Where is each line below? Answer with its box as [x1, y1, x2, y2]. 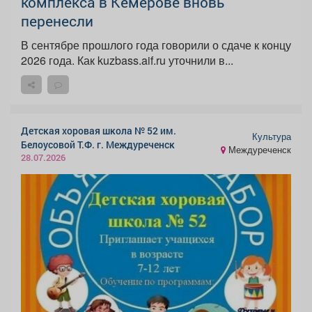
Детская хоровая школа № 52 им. [21, 123, 176, 137]
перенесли [21, 10, 93, 31]
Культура [252, 130, 291, 143]
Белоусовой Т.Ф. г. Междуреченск [21, 137, 175, 151]
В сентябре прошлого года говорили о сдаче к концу [21, 36, 291, 53]
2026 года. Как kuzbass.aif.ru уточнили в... [21, 52, 233, 68]
